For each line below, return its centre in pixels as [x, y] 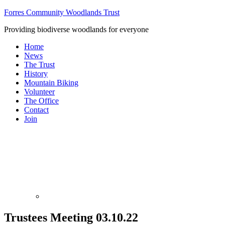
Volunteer [39, 92]
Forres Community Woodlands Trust [62, 12]
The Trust [39, 65]
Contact [36, 110]
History [36, 74]
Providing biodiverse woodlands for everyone [76, 29]
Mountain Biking [51, 83]
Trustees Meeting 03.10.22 [71, 217]
